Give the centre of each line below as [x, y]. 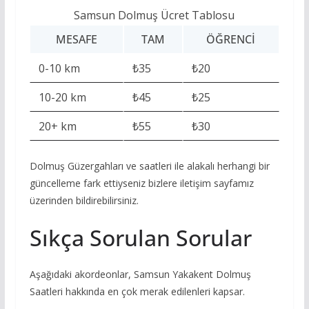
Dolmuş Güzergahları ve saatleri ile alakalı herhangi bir [149, 166]
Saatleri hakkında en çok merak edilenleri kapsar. [137, 292]
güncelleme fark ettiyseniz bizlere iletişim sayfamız [141, 183]
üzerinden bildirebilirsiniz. [84, 201]
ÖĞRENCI [231, 40]
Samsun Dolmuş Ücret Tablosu [154, 16]
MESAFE [76, 40]
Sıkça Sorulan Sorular [140, 238]
